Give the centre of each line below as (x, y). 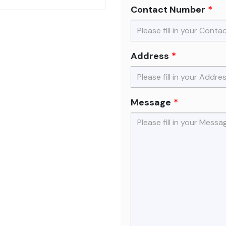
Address (150, 56)
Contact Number (168, 10)
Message (151, 102)
